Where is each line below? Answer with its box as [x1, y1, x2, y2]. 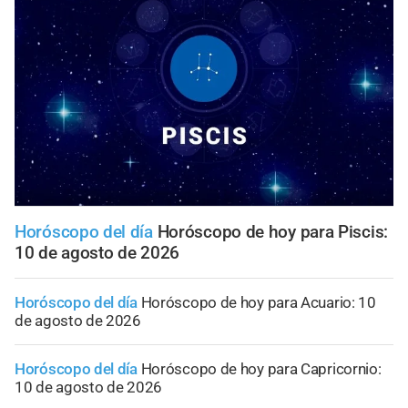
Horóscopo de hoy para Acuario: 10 [140, 292, 376, 311]
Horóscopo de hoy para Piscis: [157, 220, 388, 242]
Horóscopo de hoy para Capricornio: [140, 359, 382, 378]
